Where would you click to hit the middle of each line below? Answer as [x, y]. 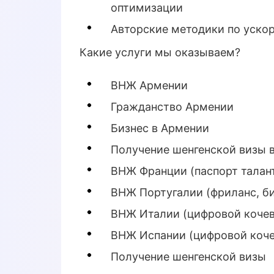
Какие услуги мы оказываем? [160, 52]
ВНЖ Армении [149, 85]
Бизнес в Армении [160, 128]
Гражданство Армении [172, 106]
